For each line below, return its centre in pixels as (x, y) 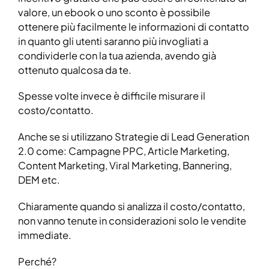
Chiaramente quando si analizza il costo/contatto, (131, 206)
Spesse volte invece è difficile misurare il (112, 96)
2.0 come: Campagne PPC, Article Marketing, (124, 151)
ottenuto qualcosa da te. (75, 70)
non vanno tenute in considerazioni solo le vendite (132, 221)
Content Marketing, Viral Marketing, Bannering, (125, 166)
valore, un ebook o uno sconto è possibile (114, 12)
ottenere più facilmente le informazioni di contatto (134, 26)
